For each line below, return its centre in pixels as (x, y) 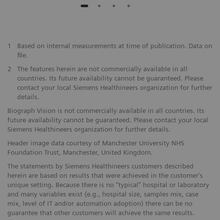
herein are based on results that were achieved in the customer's (105, 176)
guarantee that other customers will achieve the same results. (102, 213)
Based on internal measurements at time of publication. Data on (114, 46)
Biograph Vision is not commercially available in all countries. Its (106, 111)
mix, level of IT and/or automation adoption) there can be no (100, 204)
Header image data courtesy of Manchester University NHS (96, 143)
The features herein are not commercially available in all (102, 69)
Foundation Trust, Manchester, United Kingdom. (80, 152)
